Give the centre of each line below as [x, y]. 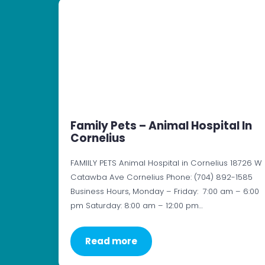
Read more [111, 241]
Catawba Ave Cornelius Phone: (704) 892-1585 [161, 177]
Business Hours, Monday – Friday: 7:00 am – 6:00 [165, 192]
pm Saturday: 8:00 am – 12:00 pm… [137, 206]
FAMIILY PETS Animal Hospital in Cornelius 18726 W [166, 163]
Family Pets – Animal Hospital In [161, 126]
